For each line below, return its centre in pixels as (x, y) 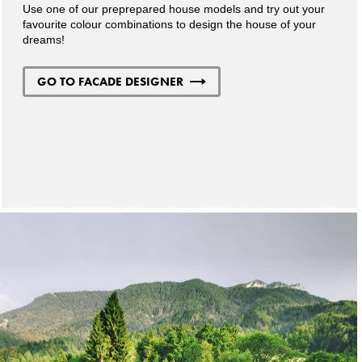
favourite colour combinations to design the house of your (170, 24)
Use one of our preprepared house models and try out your (174, 8)
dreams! (44, 39)
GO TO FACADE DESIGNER (111, 81)
